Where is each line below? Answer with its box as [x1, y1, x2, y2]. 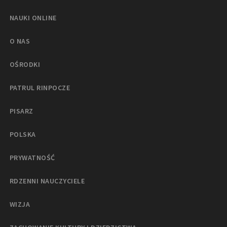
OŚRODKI [10, 59, 41, 69]
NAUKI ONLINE [10, 13, 57, 22]
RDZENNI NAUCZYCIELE [10, 176, 85, 185]
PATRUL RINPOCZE [10, 83, 70, 92]
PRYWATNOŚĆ [10, 153, 55, 162]
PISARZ [10, 106, 33, 116]
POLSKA [10, 129, 36, 139]
